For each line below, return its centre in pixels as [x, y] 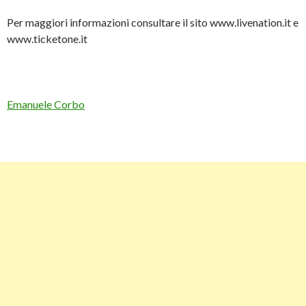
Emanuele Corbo [46, 104]
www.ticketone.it [47, 38]
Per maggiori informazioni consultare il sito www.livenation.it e [153, 22]
